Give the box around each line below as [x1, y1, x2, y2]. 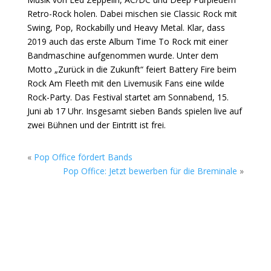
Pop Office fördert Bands [33, 151, 132, 163]
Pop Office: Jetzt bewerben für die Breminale [63, 165, 238, 177]
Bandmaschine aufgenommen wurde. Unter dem [27, 50, 218, 61]
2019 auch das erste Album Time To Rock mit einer [27, 36, 228, 47]
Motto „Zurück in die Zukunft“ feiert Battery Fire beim [27, 64, 237, 75]
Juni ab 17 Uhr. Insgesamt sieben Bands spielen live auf [27, 105, 242, 117]
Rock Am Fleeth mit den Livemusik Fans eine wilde [27, 77, 224, 89]
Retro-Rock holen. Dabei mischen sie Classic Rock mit [27, 8, 237, 19]
